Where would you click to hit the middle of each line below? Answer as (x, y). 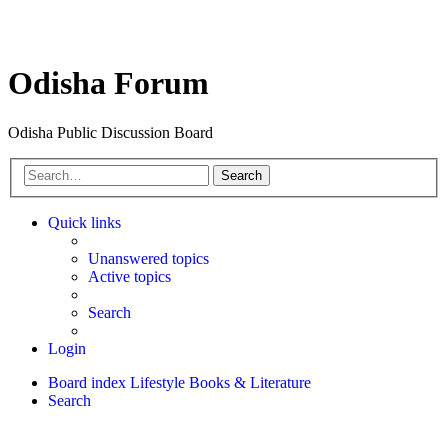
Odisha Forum (108, 83)
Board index (87, 383)
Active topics (129, 277)
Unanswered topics (148, 259)
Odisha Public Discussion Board (110, 132)
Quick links (84, 223)
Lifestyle (157, 383)
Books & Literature (250, 383)
